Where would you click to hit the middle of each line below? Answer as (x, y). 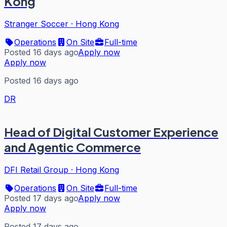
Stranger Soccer (36, 24)
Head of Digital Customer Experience (111, 131)
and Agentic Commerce (72, 147)
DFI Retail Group (36, 169)
